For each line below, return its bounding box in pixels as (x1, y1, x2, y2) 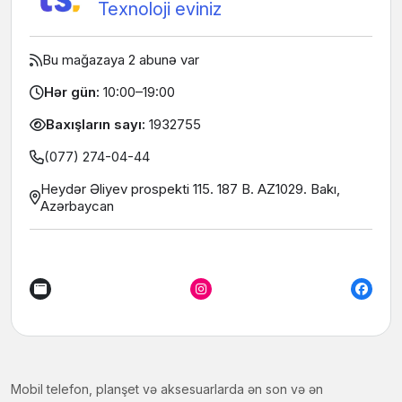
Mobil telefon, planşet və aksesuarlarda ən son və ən (11, 380, 323, 397)
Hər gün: (44, 83, 103, 101)
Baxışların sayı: (46, 116, 149, 134)
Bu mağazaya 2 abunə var (42, 51, 199, 69)
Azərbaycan (40, 197, 114, 214)
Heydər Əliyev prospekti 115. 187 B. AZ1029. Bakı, (40, 179, 340, 197)
